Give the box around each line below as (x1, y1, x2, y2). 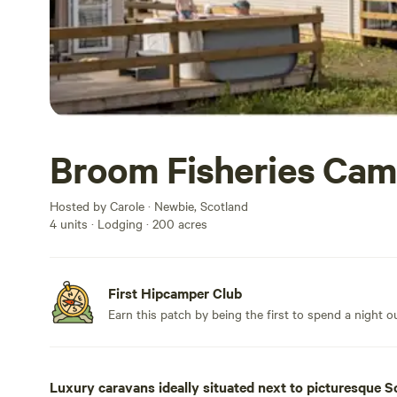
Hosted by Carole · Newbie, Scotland (50, 197, 248, 214)
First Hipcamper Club (108, 283, 242, 302)
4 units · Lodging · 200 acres (50, 214, 207, 232)
